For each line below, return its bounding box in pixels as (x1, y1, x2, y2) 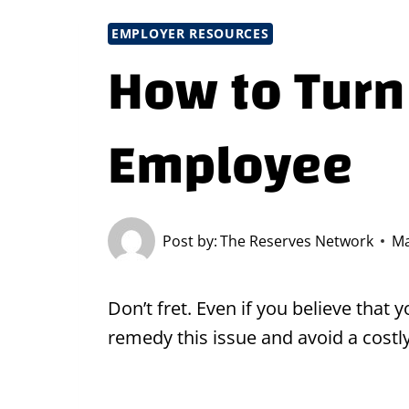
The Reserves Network (220, 230, 374, 251)
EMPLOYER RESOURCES (111, 25, 269, 43)
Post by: (163, 230, 217, 251)
